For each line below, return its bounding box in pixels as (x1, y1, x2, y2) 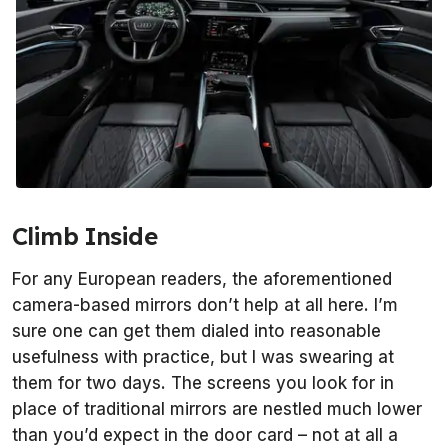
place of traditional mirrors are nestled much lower (12, 399, 422, 420)
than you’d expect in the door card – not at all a (12, 425, 398, 446)
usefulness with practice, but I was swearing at (12, 347, 394, 368)
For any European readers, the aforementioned (12, 269, 392, 290)
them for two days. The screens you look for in (12, 373, 394, 394)
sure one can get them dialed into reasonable (12, 321, 381, 342)
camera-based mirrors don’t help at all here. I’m (12, 295, 398, 316)
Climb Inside (12, 221, 157, 252)
